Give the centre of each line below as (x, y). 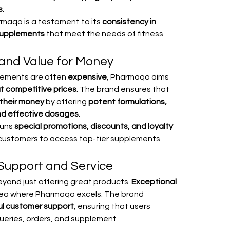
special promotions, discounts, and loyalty (94, 126)
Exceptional (154, 182)
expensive (87, 77)
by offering (66, 102)
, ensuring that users (112, 206)
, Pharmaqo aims (138, 77)
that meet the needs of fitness (104, 34)
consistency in (129, 22)
